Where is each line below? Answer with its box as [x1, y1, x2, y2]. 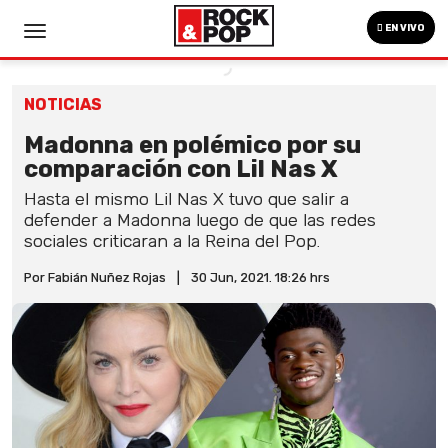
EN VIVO [383, 22, 425, 34]
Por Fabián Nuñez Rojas [24, 270, 166, 285]
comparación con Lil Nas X [24, 155, 338, 183]
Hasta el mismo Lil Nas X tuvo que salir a [24, 189, 349, 209]
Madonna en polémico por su [24, 131, 361, 159]
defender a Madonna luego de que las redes [24, 210, 376, 230]
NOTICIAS [24, 95, 102, 114]
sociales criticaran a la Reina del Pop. [24, 231, 320, 251]
